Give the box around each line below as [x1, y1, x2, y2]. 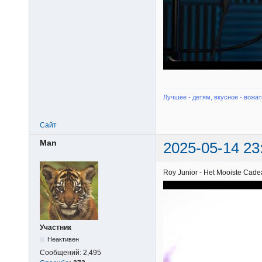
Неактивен [47, 236, 80, 243]
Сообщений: [40, 249, 83, 257]
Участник [40, 223, 71, 232]
